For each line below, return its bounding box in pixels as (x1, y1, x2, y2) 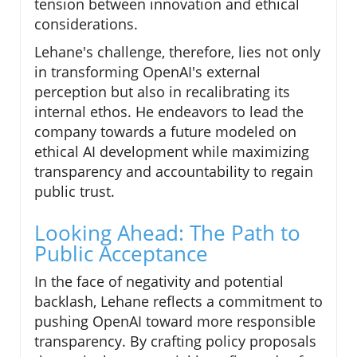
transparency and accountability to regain (34, 162, 313, 182)
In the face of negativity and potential (34, 272, 284, 292)
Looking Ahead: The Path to (34, 218, 300, 248)
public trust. (34, 182, 115, 202)
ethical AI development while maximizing (34, 142, 309, 162)
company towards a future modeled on (34, 122, 296, 142)
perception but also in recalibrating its (34, 82, 290, 102)
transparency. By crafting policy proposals (34, 331, 316, 351)
